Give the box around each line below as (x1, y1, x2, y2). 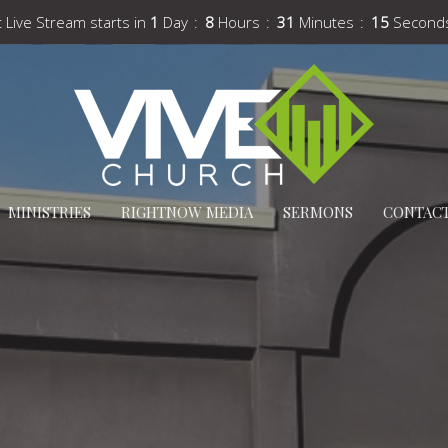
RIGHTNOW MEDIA (120, 202, 253, 222)
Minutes (299, 11, 354, 32)
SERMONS (282, 202, 353, 222)
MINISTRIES (7, 202, 91, 222)
